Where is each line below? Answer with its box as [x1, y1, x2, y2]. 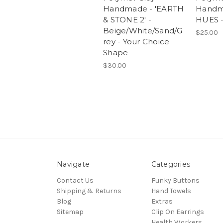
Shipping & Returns [57, 186, 121, 195]
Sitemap [57, 207, 84, 216]
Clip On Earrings [151, 207, 204, 216]
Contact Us [57, 176, 94, 185]
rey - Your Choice [103, 36, 170, 46]
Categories [151, 159, 190, 169]
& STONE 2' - [103, 14, 151, 24]
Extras [151, 197, 173, 206]
